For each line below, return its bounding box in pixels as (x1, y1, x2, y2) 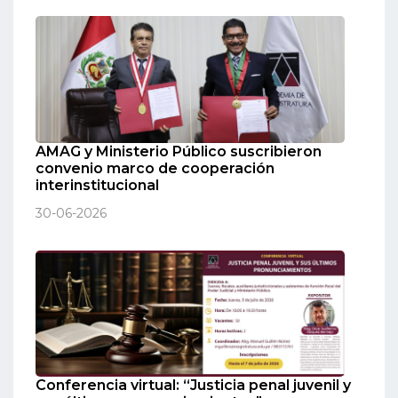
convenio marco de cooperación (36, 159, 275, 177)
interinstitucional (36, 176, 159, 194)
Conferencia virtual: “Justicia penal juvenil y (36, 377, 351, 394)
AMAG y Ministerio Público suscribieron (36, 142, 322, 160)
